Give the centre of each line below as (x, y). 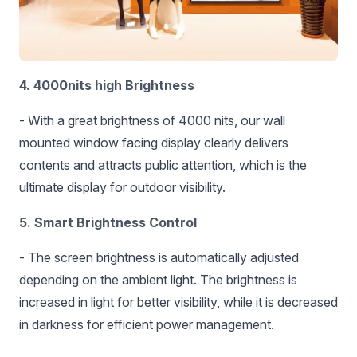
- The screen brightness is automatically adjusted (159, 257)
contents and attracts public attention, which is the (163, 165)
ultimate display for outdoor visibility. (122, 187)
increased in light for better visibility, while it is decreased (178, 302)
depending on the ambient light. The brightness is (158, 279)
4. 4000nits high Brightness (107, 85)
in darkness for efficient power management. (147, 324)
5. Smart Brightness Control (108, 222)
